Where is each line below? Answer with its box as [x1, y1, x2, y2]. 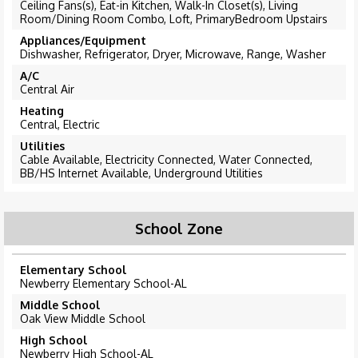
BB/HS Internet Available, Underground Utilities [20, 166, 263, 181]
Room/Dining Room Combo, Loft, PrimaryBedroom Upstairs [20, 12, 328, 26]
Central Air [20, 82, 74, 97]
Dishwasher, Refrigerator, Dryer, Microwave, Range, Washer [20, 47, 326, 62]
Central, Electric [20, 117, 100, 132]
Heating [20, 104, 64, 118]
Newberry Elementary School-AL [20, 276, 187, 291]
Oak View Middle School [20, 312, 145, 326]
